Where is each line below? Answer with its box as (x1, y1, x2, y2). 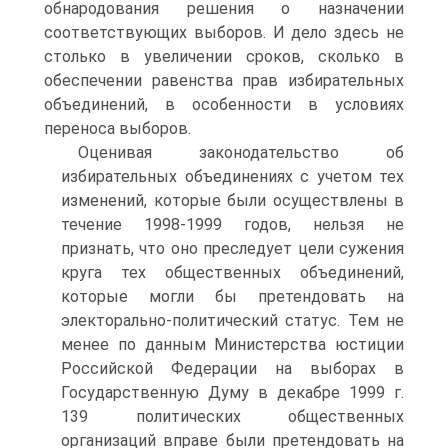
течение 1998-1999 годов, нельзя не (61, 215, 404, 234)
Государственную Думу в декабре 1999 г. (61, 383, 404, 402)
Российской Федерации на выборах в (61, 359, 404, 378)
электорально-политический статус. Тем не (61, 311, 404, 330)
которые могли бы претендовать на (61, 287, 404, 306)
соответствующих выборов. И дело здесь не (44, 23, 404, 42)
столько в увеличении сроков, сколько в (44, 47, 404, 66)
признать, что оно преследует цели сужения (61, 239, 404, 258)
